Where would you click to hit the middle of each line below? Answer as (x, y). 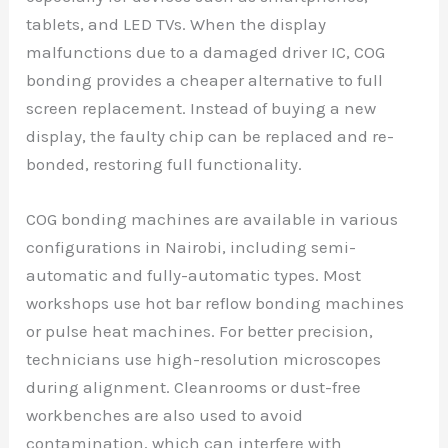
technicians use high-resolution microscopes (204, 358)
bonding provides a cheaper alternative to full (205, 79)
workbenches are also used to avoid (165, 414)
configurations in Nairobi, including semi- (191, 246)
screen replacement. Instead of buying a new (201, 107)
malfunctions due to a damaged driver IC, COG (206, 51)
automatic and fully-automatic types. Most (194, 274)
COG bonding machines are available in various (212, 218)
